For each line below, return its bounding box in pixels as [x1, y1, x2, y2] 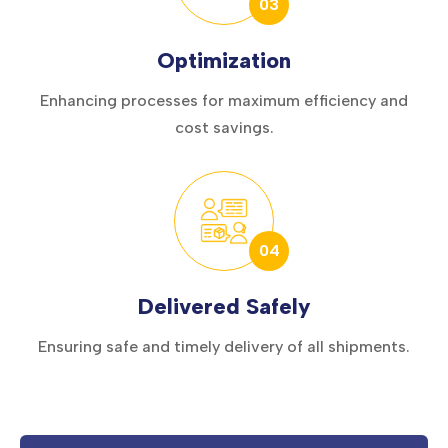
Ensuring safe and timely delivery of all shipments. [38, 337, 410, 357]
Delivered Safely [137, 293, 311, 321]
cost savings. [174, 118, 274, 138]
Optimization [157, 47, 291, 75]
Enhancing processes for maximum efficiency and [40, 91, 408, 111]
